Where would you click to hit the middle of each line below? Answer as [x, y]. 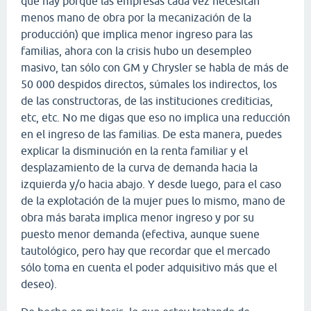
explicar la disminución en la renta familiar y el [134, 150]
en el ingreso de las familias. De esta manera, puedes [151, 134]
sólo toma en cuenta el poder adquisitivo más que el [149, 267]
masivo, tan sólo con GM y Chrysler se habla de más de [155, 67]
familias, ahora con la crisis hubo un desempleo [136, 50]
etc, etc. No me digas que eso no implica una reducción [155, 117]
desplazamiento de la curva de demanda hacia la [139, 167]
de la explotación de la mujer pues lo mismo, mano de [153, 200]
